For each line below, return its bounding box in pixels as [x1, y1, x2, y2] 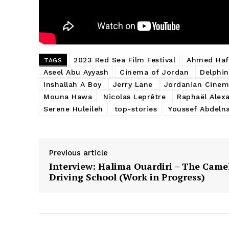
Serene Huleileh [43, 104, 103, 113]
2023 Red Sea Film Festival [74, 55, 175, 64]
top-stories [114, 104, 157, 113]
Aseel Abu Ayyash [43, 67, 108, 76]
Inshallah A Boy [43, 80, 102, 88]
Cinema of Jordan [120, 67, 189, 76]
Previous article [49, 148, 108, 157]
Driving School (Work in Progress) [49, 170, 205, 183]
